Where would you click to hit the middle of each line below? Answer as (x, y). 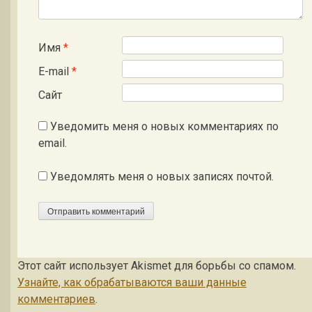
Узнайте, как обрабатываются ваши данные (132, 282)
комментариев (56, 299)
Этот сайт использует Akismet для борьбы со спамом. (157, 265)
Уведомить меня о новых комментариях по (164, 126)
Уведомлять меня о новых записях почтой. (162, 177)
